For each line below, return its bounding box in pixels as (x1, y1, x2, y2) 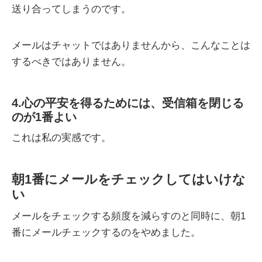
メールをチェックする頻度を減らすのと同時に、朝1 (12, 211, 246, 222)
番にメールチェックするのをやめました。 (12, 227, 201, 239)
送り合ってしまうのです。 (12, 4, 131, 15)
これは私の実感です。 (12, 132, 111, 144)
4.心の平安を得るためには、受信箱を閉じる (12, 96, 244, 110)
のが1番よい (12, 111, 77, 124)
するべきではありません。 (12, 56, 131, 68)
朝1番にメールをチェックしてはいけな (12, 172, 246, 187)
